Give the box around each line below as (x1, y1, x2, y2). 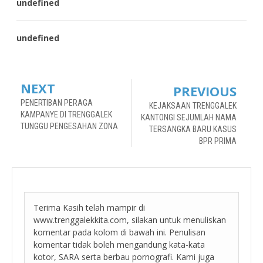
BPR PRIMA (199, 136, 237, 146)
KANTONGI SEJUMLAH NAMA (141, 112, 237, 122)
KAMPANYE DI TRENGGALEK (21, 109, 112, 119)
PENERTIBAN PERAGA (21, 97, 93, 107)
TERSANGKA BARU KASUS (149, 124, 237, 134)
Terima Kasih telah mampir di (33, 201, 145, 213)
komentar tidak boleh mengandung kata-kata (33, 238, 205, 250)
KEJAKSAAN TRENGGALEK (149, 100, 237, 110)
